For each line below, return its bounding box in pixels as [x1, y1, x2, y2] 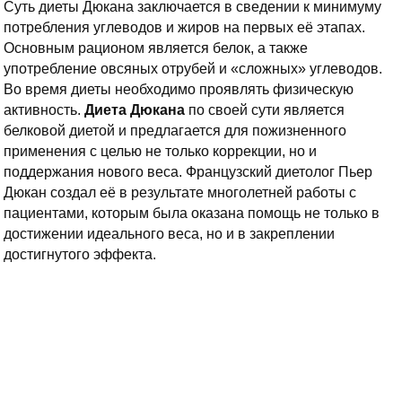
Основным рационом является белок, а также [4, 40, 308, 56]
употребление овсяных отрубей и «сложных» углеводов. [4, 61, 382, 76]
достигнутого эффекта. [4, 247, 156, 262]
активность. [4, 102, 84, 118]
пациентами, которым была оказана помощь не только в [4, 205, 380, 221]
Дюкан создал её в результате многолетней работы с [4, 185, 356, 200]
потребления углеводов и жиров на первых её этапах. [4, 20, 365, 35]
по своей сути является [185, 102, 345, 118]
